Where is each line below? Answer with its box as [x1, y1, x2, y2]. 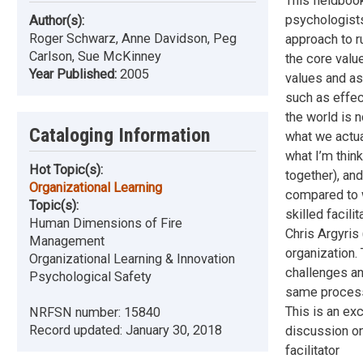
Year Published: [29, 66, 120, 83]
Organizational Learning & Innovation [29, 251, 235, 267]
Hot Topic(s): [29, 162, 103, 178]
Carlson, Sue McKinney [29, 49, 161, 65]
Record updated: [29, 322, 126, 339]
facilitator [284, 343, 340, 358]
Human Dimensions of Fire [29, 216, 182, 232]
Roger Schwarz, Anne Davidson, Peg [29, 31, 237, 47]
